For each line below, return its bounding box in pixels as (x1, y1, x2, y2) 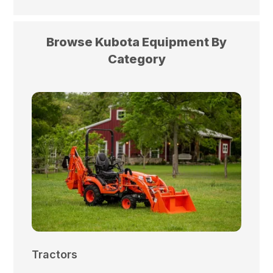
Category (107, 52, 166, 67)
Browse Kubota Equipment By (46, 35, 227, 50)
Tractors (32, 248, 78, 261)
